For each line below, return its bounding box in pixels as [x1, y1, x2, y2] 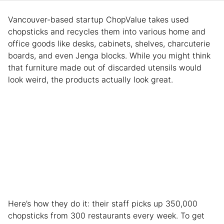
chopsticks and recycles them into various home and [8, 26, 205, 36]
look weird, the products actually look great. [8, 74, 173, 84]
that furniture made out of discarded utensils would [8, 62, 201, 72]
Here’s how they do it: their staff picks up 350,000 [8, 198, 197, 208]
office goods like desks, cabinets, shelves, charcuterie [8, 38, 210, 48]
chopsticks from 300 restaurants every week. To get [8, 210, 204, 220]
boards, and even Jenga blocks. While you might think [8, 50, 210, 60]
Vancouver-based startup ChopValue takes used [8, 14, 189, 24]
